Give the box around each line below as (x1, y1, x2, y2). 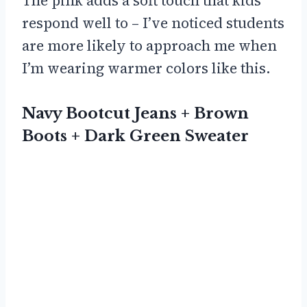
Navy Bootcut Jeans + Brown (22, 104, 249, 123)
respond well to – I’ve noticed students (22, 13, 284, 34)
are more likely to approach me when (22, 36, 277, 56)
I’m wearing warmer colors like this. (22, 58, 271, 79)
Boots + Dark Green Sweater (22, 127, 249, 146)
